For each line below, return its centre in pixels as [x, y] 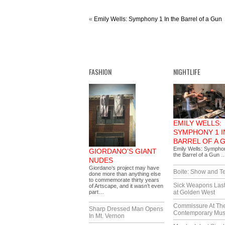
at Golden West [194, 192]
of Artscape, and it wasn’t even [126, 186]
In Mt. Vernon [107, 216]
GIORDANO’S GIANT [123, 151]
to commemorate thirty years [124, 180]
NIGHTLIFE [187, 72]
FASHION [100, 72]
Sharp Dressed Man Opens [126, 209]
